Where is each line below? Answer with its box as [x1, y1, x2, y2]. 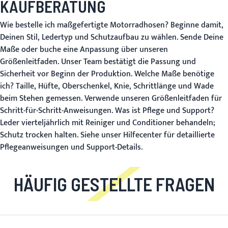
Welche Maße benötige [134, 67, 214, 81]
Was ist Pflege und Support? [115, 104, 214, 118]
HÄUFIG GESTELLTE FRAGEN [13, 173, 215, 195]
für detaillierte [162, 128, 215, 142]
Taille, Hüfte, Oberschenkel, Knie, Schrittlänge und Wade [14, 79, 214, 94]
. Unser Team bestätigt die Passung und [58, 55, 196, 69]
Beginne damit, [168, 18, 223, 33]
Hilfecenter [123, 128, 162, 142]
